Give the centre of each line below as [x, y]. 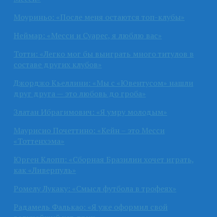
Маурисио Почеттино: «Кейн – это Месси [89, 130]
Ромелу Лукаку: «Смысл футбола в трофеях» [95, 188]
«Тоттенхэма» [39, 141]
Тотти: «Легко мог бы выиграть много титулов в [104, 54]
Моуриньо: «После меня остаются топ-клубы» [99, 17]
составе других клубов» [58, 64]
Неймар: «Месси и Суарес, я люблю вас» [88, 35]
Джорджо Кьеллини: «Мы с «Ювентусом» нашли [103, 83]
